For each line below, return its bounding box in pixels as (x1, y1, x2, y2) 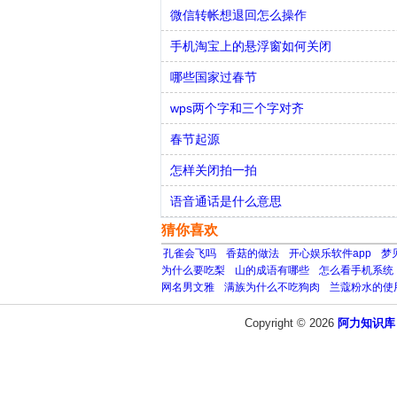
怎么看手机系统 (319, 264, 393, 276)
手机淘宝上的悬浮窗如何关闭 (170, 39, 331, 53)
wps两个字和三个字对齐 (170, 101, 304, 115)
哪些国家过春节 (170, 70, 257, 84)
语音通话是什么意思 (170, 194, 282, 208)
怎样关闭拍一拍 (170, 163, 257, 177)
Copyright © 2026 (244, 316, 338, 330)
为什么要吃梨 (161, 264, 225, 276)
